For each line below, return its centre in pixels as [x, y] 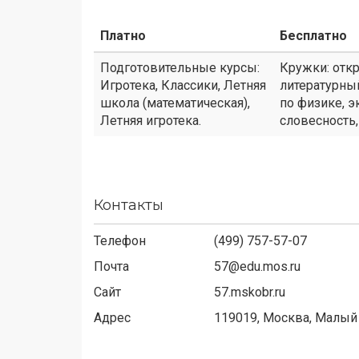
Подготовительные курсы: [180, 68]
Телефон [120, 241]
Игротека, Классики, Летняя [183, 85]
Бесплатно [313, 36]
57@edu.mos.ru [257, 266]
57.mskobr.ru [250, 292]
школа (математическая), [175, 103]
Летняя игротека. [151, 121]
